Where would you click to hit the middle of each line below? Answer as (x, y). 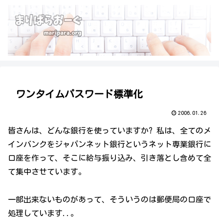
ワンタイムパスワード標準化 (79, 94)
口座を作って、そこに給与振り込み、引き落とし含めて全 (109, 158)
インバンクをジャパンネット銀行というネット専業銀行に (109, 144)
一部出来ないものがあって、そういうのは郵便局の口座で (109, 199)
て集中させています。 (47, 172)
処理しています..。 (43, 213)
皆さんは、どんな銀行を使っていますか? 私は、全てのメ (109, 131)
